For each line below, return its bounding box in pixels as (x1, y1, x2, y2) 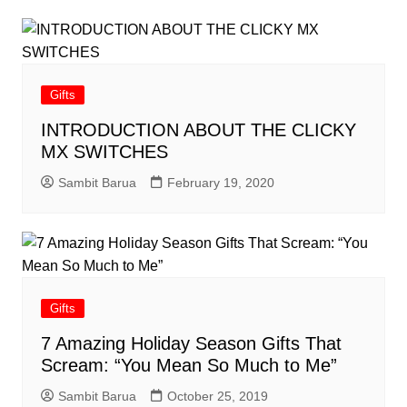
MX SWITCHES (40, 141, 168, 162)
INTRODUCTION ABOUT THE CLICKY (40, 119, 356, 140)
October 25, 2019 (166, 388, 268, 403)
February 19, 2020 (166, 174, 274, 190)
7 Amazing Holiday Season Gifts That (40, 333, 342, 353)
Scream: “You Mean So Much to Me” (40, 354, 337, 375)
